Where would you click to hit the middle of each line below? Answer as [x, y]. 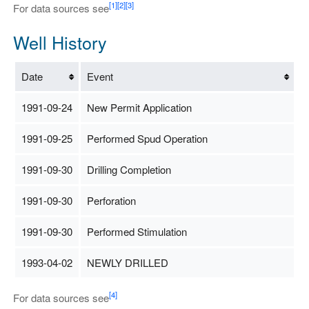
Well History [60, 42]
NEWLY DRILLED [127, 262]
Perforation [111, 200]
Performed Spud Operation [147, 138]
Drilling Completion [129, 169]
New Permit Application [139, 107]
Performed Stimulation [137, 231]
